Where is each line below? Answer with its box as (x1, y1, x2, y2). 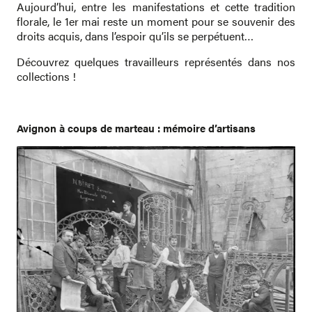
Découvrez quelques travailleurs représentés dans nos (17, 54, 295, 70)
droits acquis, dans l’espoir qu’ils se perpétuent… (17, 28, 253, 44)
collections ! (17, 68, 76, 84)
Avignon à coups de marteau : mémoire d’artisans (17, 120, 256, 135)
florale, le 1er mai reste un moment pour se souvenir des (17, 13, 295, 29)
